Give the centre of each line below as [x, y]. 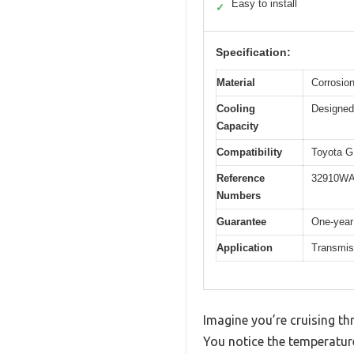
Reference [241, 179]
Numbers [239, 196]
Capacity [237, 126]
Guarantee [241, 222]
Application [245, 248]
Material [236, 83]
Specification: [253, 53]
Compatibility [249, 153]
